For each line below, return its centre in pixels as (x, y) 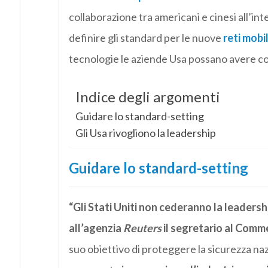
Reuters (142, 228)
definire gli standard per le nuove (146, 38)
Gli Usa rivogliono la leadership (145, 133)
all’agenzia (96, 228)
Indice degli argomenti (147, 97)
